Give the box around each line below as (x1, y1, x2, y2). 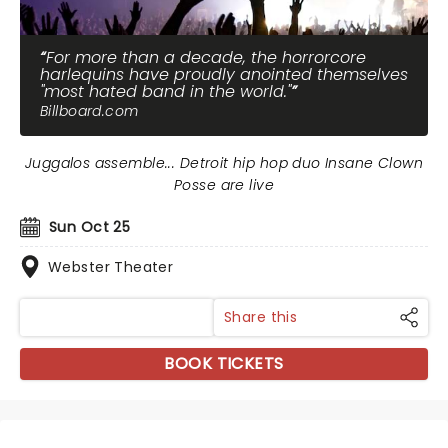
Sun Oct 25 (49, 217, 131, 237)
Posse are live (174, 175, 274, 195)
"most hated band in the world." (40, 80, 291, 103)
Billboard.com (40, 101, 139, 121)
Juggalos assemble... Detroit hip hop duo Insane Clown (24, 153, 424, 173)
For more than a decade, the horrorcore (46, 46, 366, 69)
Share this (224, 307, 298, 327)
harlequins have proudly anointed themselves (40, 63, 408, 86)
